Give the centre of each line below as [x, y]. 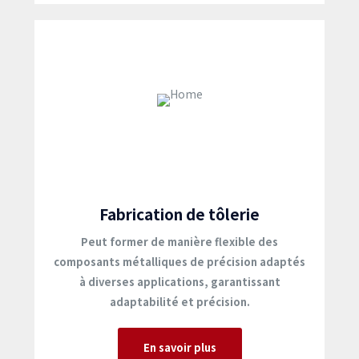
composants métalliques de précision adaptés [179, 262]
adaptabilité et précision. [179, 302]
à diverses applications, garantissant [179, 282]
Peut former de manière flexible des [179, 242]
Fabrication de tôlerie [179, 214]
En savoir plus [179, 347]
